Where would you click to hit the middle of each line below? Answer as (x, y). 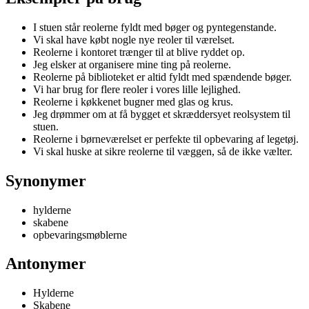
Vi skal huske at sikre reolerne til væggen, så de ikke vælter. (163, 151)
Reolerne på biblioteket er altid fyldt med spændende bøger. (162, 77)
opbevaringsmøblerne (80, 235)
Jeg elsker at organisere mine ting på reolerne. (132, 64)
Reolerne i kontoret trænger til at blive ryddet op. (139, 52)
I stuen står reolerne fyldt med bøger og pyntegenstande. (155, 27)
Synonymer (46, 180)
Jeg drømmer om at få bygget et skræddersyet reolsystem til (162, 114)
